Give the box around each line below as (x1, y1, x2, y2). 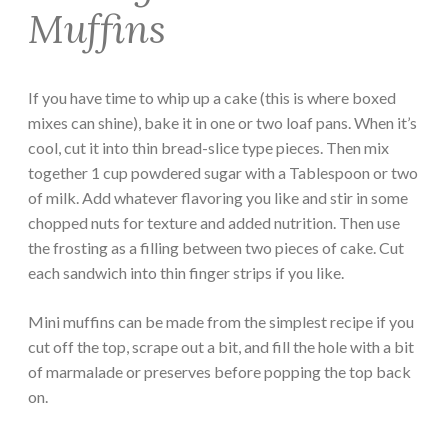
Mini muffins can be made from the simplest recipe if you (28, 311, 414, 331)
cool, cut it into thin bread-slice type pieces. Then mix (28, 137, 389, 157)
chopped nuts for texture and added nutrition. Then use (28, 212, 400, 232)
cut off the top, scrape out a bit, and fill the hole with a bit (28, 336, 414, 356)
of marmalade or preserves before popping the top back (28, 361, 411, 381)
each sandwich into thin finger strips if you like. (28, 262, 344, 282)
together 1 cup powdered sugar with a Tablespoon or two (28, 162, 418, 182)
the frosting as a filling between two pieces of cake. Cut (28, 237, 404, 257)
